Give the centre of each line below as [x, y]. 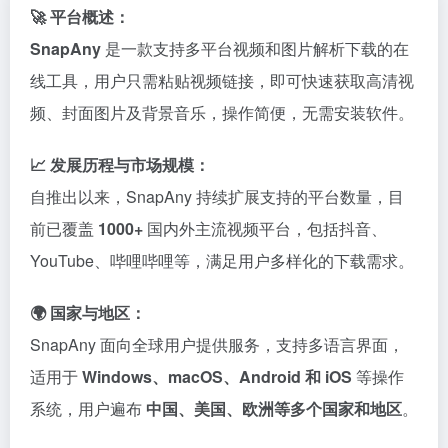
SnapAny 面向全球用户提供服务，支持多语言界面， [217, 344]
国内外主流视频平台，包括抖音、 [265, 228]
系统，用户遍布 [88, 408]
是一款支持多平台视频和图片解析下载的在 [255, 48]
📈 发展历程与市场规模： [120, 164]
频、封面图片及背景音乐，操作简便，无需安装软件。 [222, 112]
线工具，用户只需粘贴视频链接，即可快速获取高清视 [222, 80]
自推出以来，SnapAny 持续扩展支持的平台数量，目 [217, 196]
